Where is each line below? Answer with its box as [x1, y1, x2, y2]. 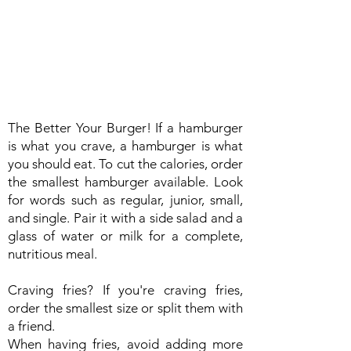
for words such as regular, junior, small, [8, 192, 243, 208]
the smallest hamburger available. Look [8, 174, 243, 190]
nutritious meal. [8, 246, 97, 262]
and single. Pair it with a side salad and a [8, 210, 243, 226]
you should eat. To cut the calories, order [8, 156, 243, 172]
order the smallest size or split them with [8, 300, 243, 316]
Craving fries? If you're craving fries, [8, 282, 243, 298]
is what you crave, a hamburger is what [8, 138, 243, 154]
